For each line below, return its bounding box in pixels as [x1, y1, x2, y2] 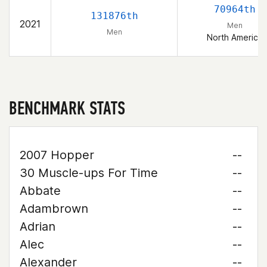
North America [206, 32, 263, 42]
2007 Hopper [20, 148, 94, 162]
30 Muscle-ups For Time [20, 166, 158, 180]
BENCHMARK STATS [9, 97, 125, 119]
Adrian [20, 219, 55, 234]
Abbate [20, 184, 61, 198]
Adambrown [20, 201, 88, 216]
